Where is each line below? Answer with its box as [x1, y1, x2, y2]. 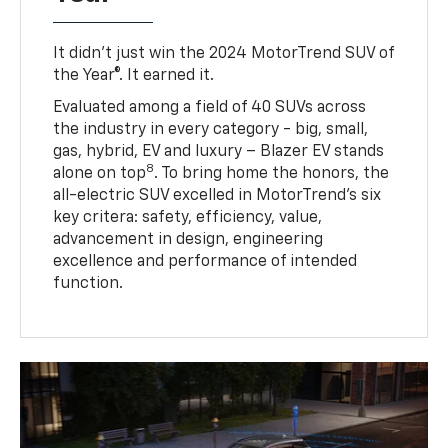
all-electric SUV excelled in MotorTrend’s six [53, 187, 382, 204]
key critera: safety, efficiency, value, [53, 209, 323, 226]
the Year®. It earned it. [53, 67, 215, 84]
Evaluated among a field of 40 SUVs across [53, 99, 367, 116]
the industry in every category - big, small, [53, 121, 369, 138]
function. [53, 275, 124, 292]
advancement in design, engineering [53, 231, 324, 248]
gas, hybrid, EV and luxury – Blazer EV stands [53, 143, 385, 160]
